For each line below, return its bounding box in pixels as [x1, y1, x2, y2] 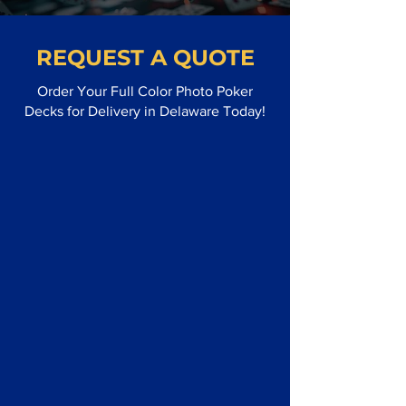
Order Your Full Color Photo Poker [37, 83, 253, 99]
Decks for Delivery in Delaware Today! [24, 103, 266, 119]
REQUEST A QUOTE [35, 44, 255, 71]
